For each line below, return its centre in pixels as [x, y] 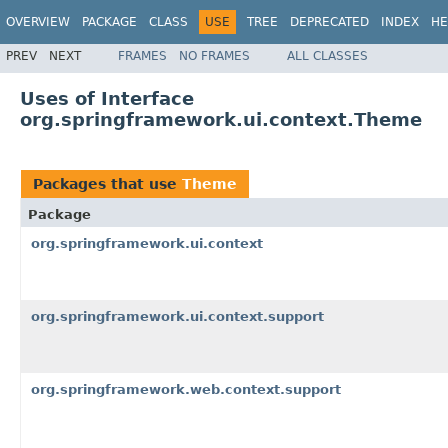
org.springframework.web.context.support [186, 389]
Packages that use [107, 183]
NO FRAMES [214, 55]
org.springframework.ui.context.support [177, 316]
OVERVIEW [38, 22]
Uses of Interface [107, 98]
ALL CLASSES [327, 55]
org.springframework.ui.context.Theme [221, 119]
